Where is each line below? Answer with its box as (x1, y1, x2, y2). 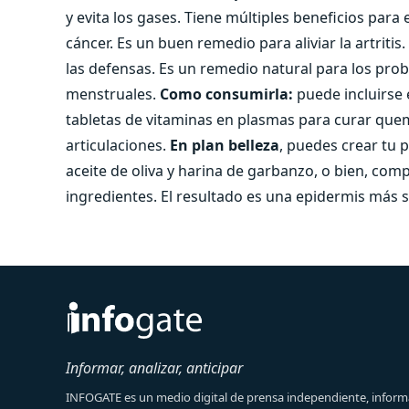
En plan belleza (170, 134, 279, 155)
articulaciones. (66, 134, 170, 155)
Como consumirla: (160, 83, 293, 104)
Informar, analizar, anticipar (66, 357, 243, 378)
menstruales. (66, 83, 160, 104)
